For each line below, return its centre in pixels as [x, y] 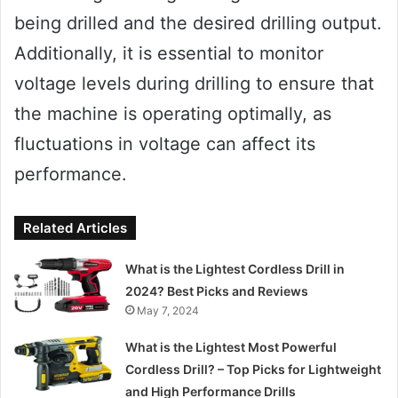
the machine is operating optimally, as [173, 113]
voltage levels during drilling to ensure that [194, 83]
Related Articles [75, 227]
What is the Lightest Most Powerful [231, 346]
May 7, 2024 [168, 310]
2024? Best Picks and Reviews [217, 291]
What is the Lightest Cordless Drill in [235, 268]
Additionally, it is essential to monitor [169, 53]
